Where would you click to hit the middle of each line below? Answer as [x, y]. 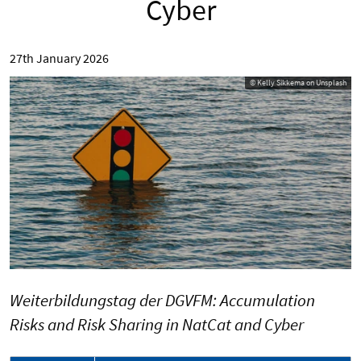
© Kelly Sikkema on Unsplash [298, 83]
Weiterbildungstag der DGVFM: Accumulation [162, 301]
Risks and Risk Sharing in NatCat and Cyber [157, 325]
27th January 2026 [59, 58]
